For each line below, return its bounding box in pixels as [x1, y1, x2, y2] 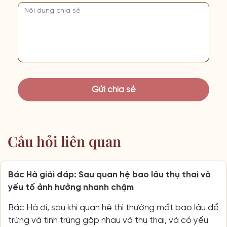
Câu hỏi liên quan [8, 131, 121, 150]
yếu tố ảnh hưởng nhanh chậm [8, 182, 134, 192]
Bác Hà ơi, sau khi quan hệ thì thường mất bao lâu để [8, 203, 219, 212]
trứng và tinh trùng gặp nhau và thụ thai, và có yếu [8, 215, 208, 225]
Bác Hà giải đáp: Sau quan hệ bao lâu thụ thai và [8, 170, 211, 179]
